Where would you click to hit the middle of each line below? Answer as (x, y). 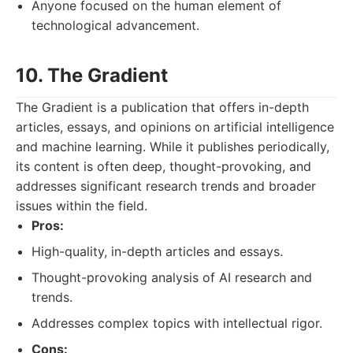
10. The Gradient (92, 75)
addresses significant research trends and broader (166, 186)
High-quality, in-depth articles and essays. (157, 251)
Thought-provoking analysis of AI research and (172, 277)
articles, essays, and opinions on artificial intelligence (175, 127)
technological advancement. (115, 25)
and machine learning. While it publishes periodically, (173, 147)
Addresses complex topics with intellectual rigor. (177, 323)
